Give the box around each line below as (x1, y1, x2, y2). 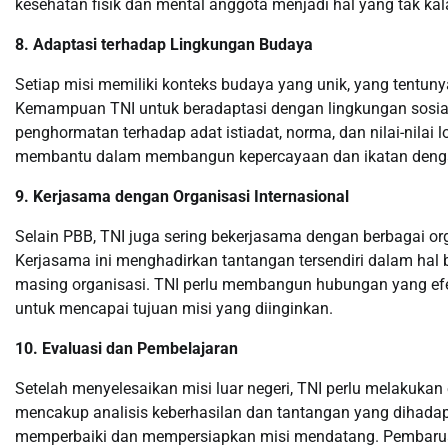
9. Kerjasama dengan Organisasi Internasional (15, 187, 349, 206)
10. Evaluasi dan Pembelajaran (15, 339, 238, 358)
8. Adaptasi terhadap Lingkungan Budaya (15, 35, 313, 54)
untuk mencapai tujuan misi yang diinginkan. (15, 299, 333, 318)
